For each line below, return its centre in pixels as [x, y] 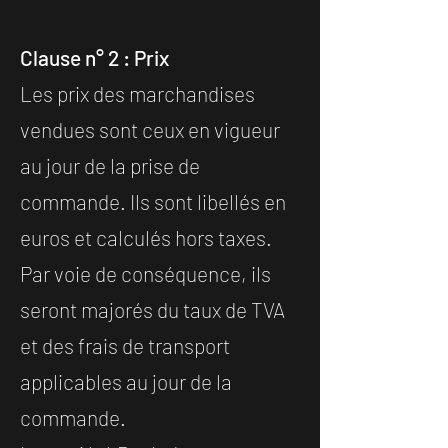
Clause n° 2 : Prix [94, 58]
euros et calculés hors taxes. [146, 238]
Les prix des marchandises [137, 94]
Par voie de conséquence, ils [145, 274]
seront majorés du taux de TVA [152, 310]
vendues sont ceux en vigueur [150, 130]
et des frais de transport [125, 346]
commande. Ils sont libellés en [153, 202]
